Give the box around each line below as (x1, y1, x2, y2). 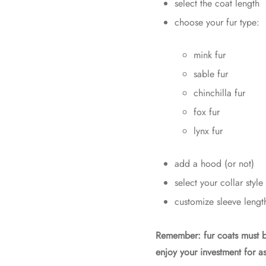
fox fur (193, 105, 220, 119)
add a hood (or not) (174, 157, 254, 171)
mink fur (193, 48, 226, 62)
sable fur (193, 67, 228, 81)
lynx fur (193, 124, 223, 138)
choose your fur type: (174, 15, 259, 30)
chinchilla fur (193, 86, 245, 100)
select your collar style (174, 176, 263, 190)
